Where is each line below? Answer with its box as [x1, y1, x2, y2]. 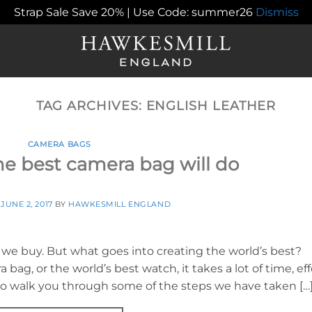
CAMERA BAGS [27, 139, 91, 150]
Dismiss [255, 6, 299, 19]
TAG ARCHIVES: [36, 97, 146, 114]
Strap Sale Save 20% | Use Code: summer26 [13, 6, 256, 19]
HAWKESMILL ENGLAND [68, 198, 171, 209]
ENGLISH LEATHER [146, 97, 276, 114]
